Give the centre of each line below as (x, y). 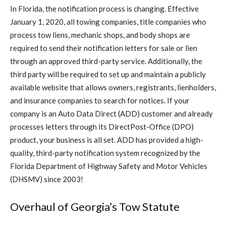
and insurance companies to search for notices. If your (100, 101)
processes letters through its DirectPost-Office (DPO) (102, 127)
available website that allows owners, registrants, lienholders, (113, 88)
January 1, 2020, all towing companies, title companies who (108, 22)
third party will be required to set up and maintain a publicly (108, 74)
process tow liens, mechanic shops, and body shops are (100, 35)
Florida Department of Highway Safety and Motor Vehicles (109, 166)
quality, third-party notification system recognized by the (105, 153)
